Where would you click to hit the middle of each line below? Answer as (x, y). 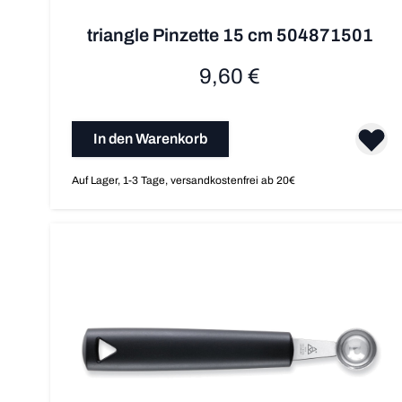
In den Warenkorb (150, 139)
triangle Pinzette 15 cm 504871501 (230, 35)
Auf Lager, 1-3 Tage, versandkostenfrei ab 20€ (184, 181)
